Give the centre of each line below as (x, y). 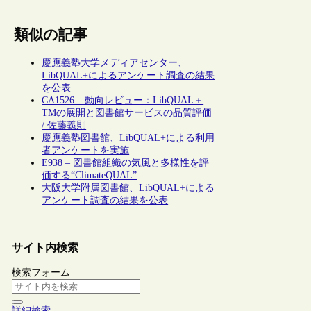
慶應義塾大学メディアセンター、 (115, 62)
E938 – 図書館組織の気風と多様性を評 (126, 162)
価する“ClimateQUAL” (90, 175)
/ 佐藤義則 (64, 125)
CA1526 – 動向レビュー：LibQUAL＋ (123, 100)
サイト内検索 (45, 247)
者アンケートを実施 (86, 150)
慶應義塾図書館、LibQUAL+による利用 (128, 137)
